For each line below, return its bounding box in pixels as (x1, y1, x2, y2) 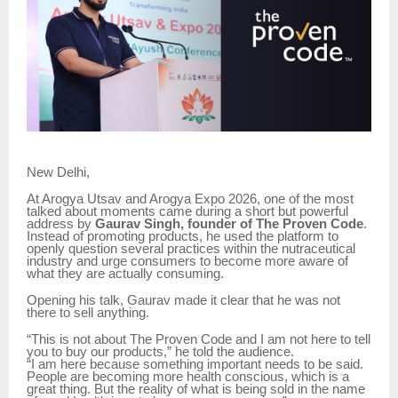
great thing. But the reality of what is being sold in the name (27, 381, 365, 396)
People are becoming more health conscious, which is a (27, 369, 349, 384)
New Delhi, (27, 164, 90, 179)
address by (27, 216, 95, 231)
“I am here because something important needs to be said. (27, 356, 363, 371)
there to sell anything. (27, 305, 149, 320)
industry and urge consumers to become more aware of (27, 253, 348, 268)
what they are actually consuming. (27, 266, 224, 281)
